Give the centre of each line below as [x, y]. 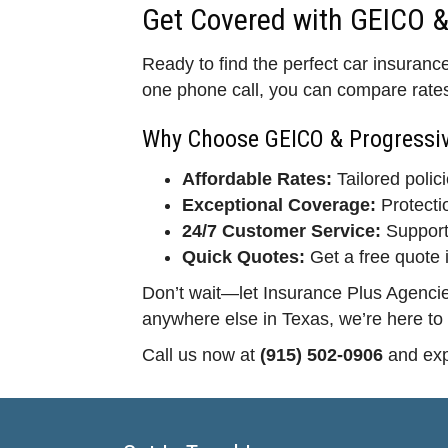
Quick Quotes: [243, 256]
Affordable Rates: [257, 178]
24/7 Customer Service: [281, 230]
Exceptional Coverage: [279, 204]
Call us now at [201, 354]
